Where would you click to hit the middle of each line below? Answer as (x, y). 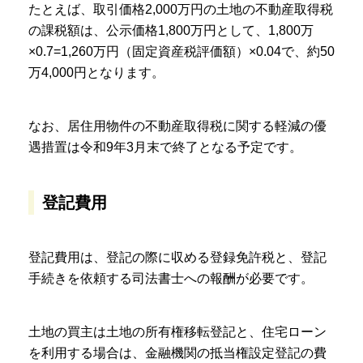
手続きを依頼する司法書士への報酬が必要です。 (171, 279)
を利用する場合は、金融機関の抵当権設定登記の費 (177, 353)
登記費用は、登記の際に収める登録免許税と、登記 (177, 258)
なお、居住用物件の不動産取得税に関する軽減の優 (177, 126)
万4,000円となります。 (96, 73)
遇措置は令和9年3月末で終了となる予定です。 (165, 147)
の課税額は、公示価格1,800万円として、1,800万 (171, 31)
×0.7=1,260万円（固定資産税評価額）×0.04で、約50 (181, 52)
